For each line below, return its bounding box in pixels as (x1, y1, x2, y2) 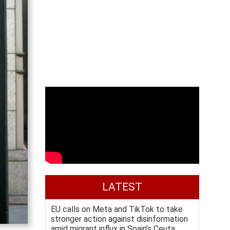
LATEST (102, 181, 142, 193)
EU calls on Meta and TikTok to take (51, 204, 183, 214)
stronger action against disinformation (51, 214, 188, 224)
